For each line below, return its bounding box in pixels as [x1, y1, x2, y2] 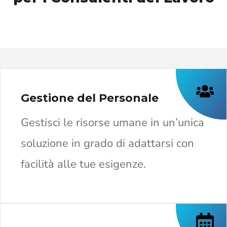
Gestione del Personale [21, 91, 159, 105]
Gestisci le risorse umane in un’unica [21, 115, 204, 130]
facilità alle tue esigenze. [21, 156, 146, 172]
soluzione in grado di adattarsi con [21, 135, 194, 151]
